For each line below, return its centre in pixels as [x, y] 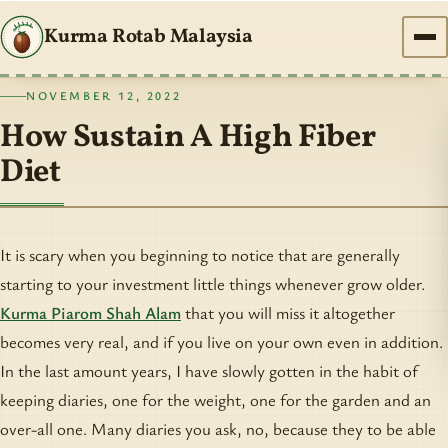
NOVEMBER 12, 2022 [104, 96]
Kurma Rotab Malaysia [149, 37]
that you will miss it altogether [288, 313]
